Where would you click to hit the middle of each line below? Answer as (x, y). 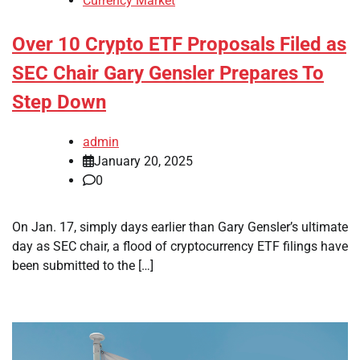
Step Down (59, 102)
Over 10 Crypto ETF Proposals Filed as (179, 45)
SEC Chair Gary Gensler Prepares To (168, 74)
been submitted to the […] (83, 265)
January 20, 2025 (143, 161)
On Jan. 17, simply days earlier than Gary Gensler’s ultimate (180, 227)
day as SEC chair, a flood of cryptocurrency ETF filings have (180, 246)
